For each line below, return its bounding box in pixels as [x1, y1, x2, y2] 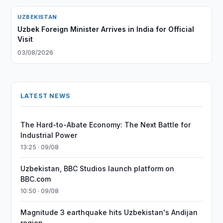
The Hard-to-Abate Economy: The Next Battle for [20, 120, 191, 129]
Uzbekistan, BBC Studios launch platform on [20, 164, 175, 173]
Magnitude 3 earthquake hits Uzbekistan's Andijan [20, 208, 198, 217]
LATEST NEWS [20, 92, 70, 100]
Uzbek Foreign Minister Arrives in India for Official [17, 25, 195, 33]
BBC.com [20, 175, 51, 183]
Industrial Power [20, 131, 78, 139]
